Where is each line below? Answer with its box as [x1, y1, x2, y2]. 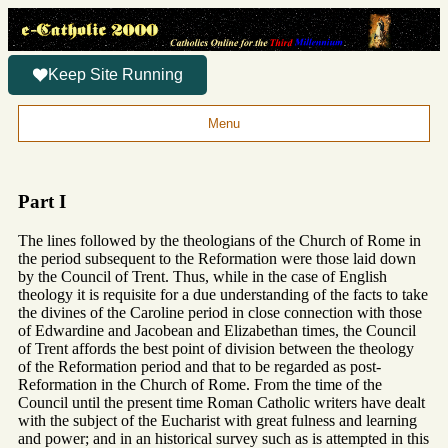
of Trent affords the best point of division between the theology [18, 339, 414, 357]
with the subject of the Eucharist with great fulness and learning [18, 411, 417, 429]
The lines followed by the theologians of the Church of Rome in [18, 231, 421, 249]
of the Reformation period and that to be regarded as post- [18, 357, 381, 375]
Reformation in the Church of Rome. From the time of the [18, 375, 382, 393]
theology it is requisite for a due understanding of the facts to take [18, 285, 428, 303]
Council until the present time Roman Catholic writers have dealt [18, 393, 425, 411]
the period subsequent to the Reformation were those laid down [18, 249, 416, 267]
